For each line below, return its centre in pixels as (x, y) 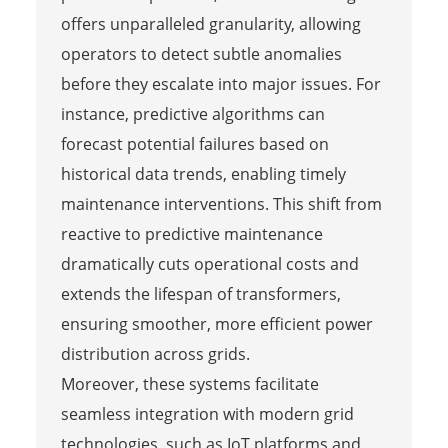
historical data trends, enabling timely (203, 173)
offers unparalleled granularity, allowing (210, 23)
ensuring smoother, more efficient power (216, 323)
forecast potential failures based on (194, 143)
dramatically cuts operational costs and (209, 263)
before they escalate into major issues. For (220, 83)
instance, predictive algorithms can (192, 113)
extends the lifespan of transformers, (200, 293)
